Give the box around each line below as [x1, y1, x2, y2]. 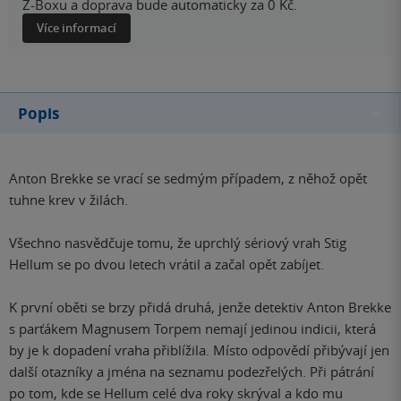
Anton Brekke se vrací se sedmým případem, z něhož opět [9, 169, 367, 188]
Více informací [37, 19, 116, 36]
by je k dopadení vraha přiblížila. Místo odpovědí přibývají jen [9, 341, 389, 360]
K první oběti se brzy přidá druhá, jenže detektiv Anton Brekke [9, 298, 391, 317]
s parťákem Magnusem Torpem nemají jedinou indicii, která [9, 320, 376, 338]
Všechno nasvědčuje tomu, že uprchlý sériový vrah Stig [9, 234, 346, 252]
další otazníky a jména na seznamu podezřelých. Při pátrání [9, 363, 374, 381]
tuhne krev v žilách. [9, 191, 128, 209]
